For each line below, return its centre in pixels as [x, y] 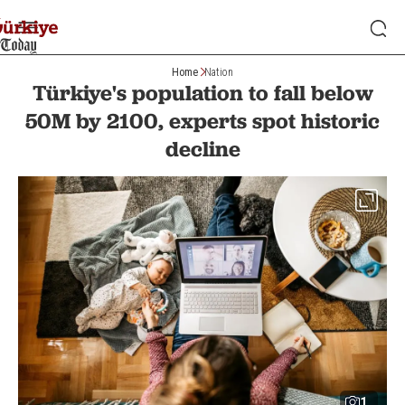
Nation [219, 72]
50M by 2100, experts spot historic [202, 121]
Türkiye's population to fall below [202, 93]
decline [202, 149]
